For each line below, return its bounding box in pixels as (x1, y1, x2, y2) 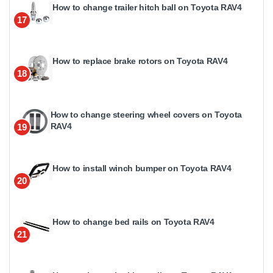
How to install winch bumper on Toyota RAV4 (52, 163, 232, 173)
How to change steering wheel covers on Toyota (50, 109, 242, 119)
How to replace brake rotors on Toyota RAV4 (52, 55, 228, 66)
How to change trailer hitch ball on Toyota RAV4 (52, 2, 242, 12)
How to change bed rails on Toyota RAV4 (52, 216, 214, 227)
